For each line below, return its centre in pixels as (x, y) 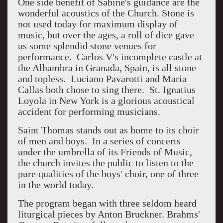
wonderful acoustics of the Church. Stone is (106, 13)
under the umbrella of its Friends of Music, (105, 152)
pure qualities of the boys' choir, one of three (108, 174)
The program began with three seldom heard (107, 203)
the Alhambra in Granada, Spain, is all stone (107, 68)
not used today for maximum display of (98, 24)
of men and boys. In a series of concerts (99, 141)
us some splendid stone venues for (87, 46)
